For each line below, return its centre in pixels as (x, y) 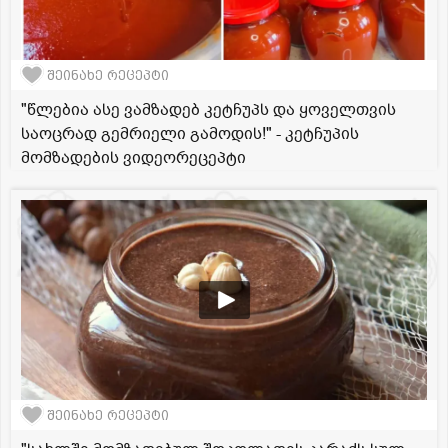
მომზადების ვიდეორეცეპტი (133, 158)
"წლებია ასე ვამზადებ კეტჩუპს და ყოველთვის (208, 110)
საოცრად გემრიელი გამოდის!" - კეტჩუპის (190, 134)
